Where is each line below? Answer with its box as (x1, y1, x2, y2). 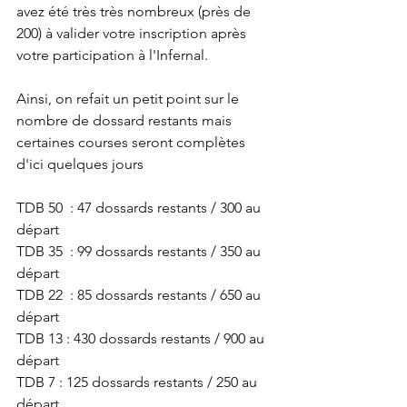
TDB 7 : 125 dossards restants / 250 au (16, 373, 261, 391)
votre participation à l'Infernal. (16, 46, 208, 64)
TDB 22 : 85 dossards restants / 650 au (16, 286, 264, 303)
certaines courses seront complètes (16, 134, 249, 151)
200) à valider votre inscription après (16, 25, 250, 42)
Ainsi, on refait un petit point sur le (16, 90, 243, 107)
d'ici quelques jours (16, 155, 144, 173)
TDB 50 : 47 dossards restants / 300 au (16, 199, 264, 216)
